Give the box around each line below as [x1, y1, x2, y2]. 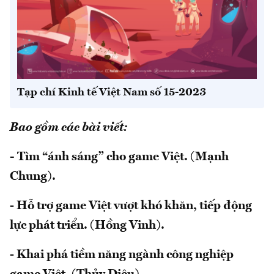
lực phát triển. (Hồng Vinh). [10, 219, 165, 232]
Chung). [10, 170, 56, 183]
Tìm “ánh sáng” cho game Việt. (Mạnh [17, 150, 229, 163]
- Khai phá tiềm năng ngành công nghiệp [10, 248, 234, 261]
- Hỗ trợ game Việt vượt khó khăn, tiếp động [10, 199, 252, 212]
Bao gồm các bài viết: [10, 121, 127, 134]
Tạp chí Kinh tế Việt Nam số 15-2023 [17, 86, 206, 98]
